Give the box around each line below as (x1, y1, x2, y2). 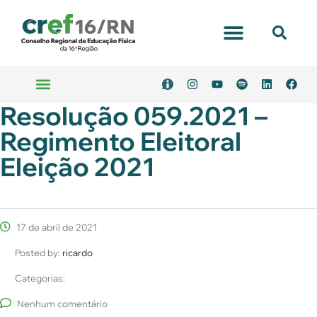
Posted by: (15, 246, 62, 258)
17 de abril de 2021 (14, 221, 97, 233)
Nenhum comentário (17, 297, 108, 309)
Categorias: (15, 272, 65, 284)
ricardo (62, 246, 93, 258)
